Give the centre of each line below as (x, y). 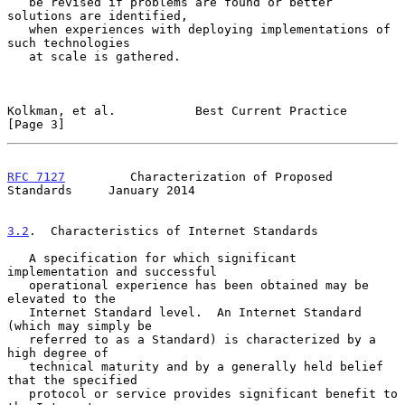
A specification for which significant (18, 258)
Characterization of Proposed (199, 176)
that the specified (72, 380)
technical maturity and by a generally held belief (18, 366)
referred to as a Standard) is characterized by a (18, 339)
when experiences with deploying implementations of (18, 29)
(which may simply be (80, 325)
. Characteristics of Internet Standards (174, 231)
